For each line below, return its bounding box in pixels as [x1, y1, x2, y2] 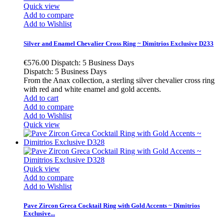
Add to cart [24, 93, 58, 102]
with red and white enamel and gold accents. [24, 84, 161, 93]
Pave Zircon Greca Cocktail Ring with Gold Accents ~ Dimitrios [24, 201, 200, 209]
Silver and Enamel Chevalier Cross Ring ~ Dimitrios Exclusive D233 [24, 39, 214, 47]
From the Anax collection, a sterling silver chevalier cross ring [24, 76, 215, 84]
